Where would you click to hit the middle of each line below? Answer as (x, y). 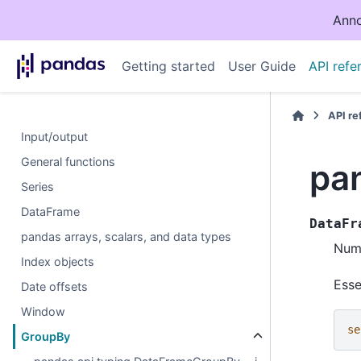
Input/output (55, 137)
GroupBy (46, 336)
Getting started (168, 66)
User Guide (261, 66)
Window (44, 311)
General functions (68, 162)
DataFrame (51, 212)
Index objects (58, 261)
